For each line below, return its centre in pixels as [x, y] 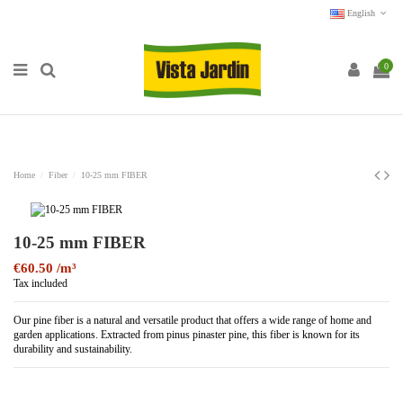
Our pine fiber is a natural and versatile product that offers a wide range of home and [193, 321]
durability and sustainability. [73, 349]
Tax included [40, 284]
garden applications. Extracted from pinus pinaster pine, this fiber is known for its [187, 335]
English [361, 13]
